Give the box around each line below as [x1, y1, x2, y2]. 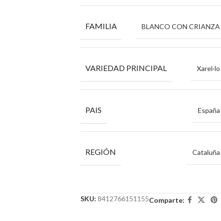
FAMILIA [85, 21, 117, 31]
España [198, 106, 220, 114]
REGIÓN [85, 147, 116, 156]
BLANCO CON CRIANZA [142, 22, 220, 31]
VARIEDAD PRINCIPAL [85, 63, 167, 73]
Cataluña [192, 148, 220, 156]
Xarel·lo [197, 64, 220, 73]
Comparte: [149, 195, 184, 204]
